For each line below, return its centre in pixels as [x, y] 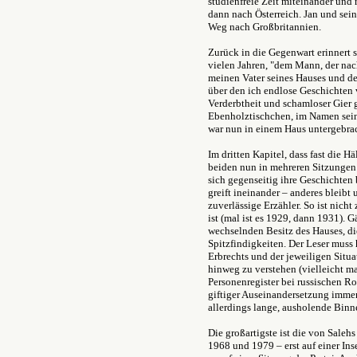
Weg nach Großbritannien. [265, 27]
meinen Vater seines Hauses [268, 78]
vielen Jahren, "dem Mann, [267, 65]
